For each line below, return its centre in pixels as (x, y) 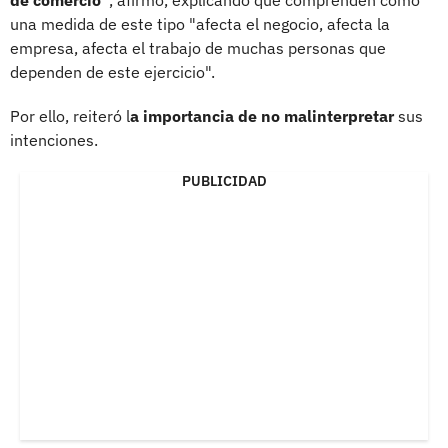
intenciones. (54, 139)
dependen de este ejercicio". (112, 71)
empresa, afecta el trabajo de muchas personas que (198, 47)
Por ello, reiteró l (70, 115)
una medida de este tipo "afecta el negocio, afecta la (200, 23)
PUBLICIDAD (224, 180)
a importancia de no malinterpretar (262, 115)
